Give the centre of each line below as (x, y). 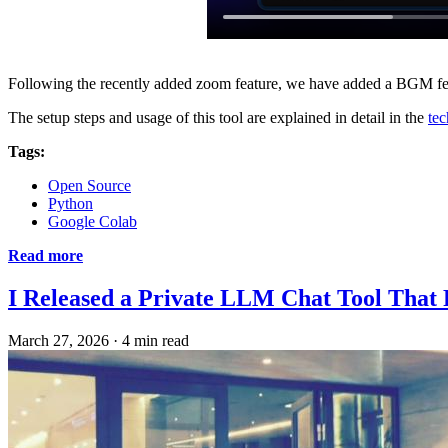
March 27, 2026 (58, 340)
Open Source (89, 186)
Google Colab (92, 222)
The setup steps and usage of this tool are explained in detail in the (218, 118)
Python (70, 204)
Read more (45, 256)
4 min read (155, 340)
